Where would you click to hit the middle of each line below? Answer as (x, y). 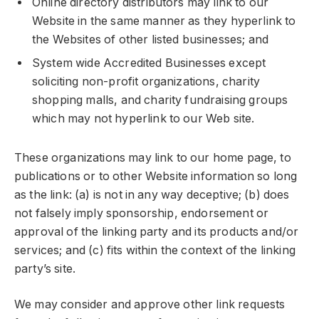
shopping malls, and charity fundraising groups (160, 100)
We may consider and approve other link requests (150, 305)
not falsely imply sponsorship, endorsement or (142, 213)
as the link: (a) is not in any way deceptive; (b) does (152, 194)
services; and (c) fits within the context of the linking (155, 250)
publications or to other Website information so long (156, 176)
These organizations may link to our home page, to (153, 157)
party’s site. (45, 268)
